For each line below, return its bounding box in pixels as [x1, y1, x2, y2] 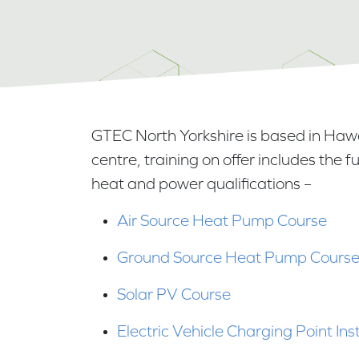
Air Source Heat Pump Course [117, 212, 327, 230]
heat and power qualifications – [91, 175, 315, 193]
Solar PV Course [117, 285, 231, 304]
